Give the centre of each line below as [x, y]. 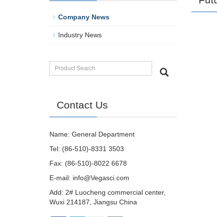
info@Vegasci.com [101, 178]
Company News [84, 17]
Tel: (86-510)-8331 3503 [87, 149]
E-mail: [61, 178]
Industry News [80, 35]
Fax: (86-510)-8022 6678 [88, 163]
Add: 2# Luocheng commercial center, [108, 192]
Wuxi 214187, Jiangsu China [93, 202]
